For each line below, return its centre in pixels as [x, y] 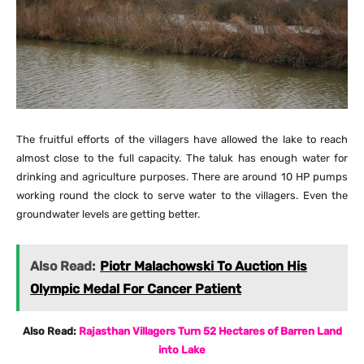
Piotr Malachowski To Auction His [204, 266]
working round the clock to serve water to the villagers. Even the [182, 195]
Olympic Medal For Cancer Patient [136, 288]
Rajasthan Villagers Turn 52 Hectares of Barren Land [210, 331]
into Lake [182, 349]
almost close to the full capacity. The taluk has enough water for [182, 158]
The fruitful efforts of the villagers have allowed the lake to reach [182, 139]
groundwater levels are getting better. [108, 214]
